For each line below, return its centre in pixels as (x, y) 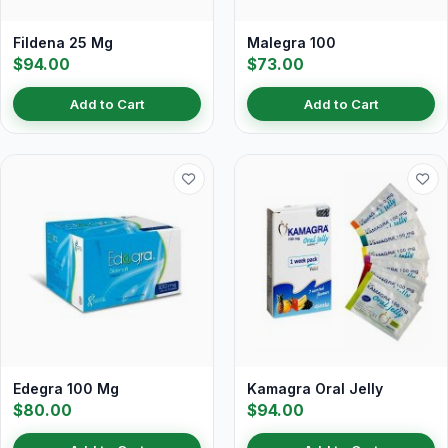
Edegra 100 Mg (66, 388)
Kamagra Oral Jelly (315, 388)
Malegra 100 (291, 42)
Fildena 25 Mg (63, 42)
